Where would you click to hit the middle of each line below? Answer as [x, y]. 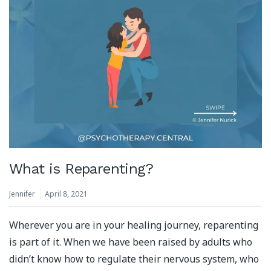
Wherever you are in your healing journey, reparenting [134, 225]
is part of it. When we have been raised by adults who [131, 242]
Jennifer [22, 194]
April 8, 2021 [66, 194]
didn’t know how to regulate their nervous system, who [134, 259]
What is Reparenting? [81, 169]
